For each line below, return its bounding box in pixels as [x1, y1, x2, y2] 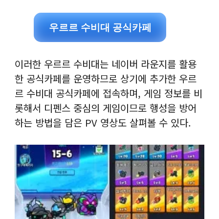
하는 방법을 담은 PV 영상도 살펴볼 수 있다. [15, 115, 191, 130]
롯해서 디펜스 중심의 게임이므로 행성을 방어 [15, 101, 197, 115]
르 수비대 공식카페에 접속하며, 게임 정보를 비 [15, 86, 202, 100]
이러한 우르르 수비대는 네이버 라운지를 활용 [15, 57, 197, 71]
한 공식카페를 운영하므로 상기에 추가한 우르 [15, 71, 197, 86]
